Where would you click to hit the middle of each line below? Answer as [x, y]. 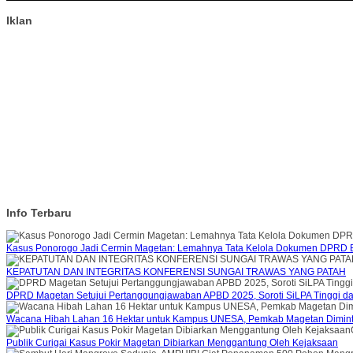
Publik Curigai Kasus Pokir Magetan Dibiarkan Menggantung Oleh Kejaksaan [172, 343]
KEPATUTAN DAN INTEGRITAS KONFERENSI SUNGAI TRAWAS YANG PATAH [176, 272]
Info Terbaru [39, 213]
